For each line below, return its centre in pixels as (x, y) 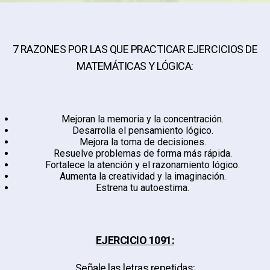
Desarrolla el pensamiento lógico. (143, 130)
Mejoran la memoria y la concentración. (143, 119)
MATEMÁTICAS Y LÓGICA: (135, 66)
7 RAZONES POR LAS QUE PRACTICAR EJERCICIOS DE (135, 49)
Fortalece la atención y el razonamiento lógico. (143, 165)
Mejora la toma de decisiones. (143, 142)
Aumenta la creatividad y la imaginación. (143, 176)
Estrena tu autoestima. (143, 187)
